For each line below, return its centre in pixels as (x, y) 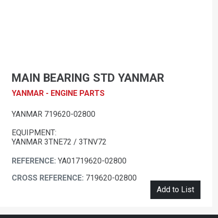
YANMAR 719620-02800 (54, 114)
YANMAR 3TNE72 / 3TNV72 (59, 142)
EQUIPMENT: (34, 133)
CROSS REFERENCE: (49, 178)
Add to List (175, 190)
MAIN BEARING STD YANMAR (88, 78)
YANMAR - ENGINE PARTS (58, 93)
